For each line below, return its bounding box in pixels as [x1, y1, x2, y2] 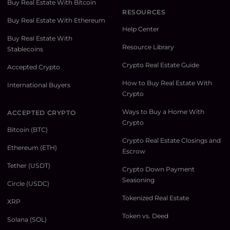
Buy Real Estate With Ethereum [7, 16, 105, 25]
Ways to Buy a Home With [122, 108, 204, 116]
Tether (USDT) [7, 162, 50, 170]
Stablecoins [7, 45, 43, 53]
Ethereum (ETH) [7, 144, 57, 152]
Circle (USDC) [7, 180, 49, 188]
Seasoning [122, 176, 155, 184]
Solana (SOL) [7, 216, 47, 224]
